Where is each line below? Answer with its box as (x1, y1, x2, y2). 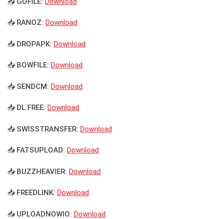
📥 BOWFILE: (7, 61, 49, 70)
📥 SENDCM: (7, 82, 49, 91)
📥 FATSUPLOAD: (7, 146, 65, 155)
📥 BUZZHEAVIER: (7, 167, 67, 176)
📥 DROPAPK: (7, 39, 52, 48)
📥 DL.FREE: (7, 103, 45, 112)
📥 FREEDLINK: (7, 188, 55, 197)
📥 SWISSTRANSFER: (7, 124, 78, 133)
